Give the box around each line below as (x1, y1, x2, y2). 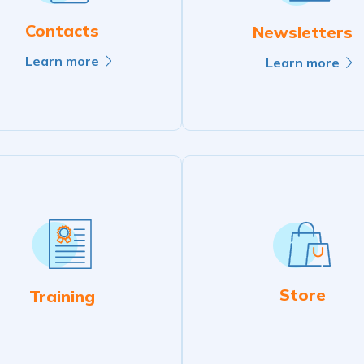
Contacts (24, 19, 99, 41)
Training (28, 286, 95, 307)
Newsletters (252, 22, 353, 43)
